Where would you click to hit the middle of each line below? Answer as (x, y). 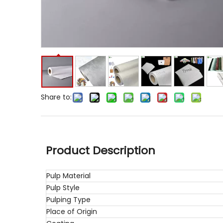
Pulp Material (68, 176)
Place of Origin (72, 212)
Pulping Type (68, 200)
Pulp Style (63, 188)
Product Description (101, 151)
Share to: (56, 97)
